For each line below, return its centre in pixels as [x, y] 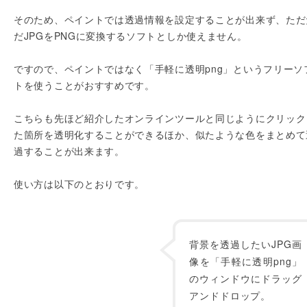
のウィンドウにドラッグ [246, 278]
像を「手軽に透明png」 [246, 261]
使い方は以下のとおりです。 [79, 184]
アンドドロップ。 [230, 295]
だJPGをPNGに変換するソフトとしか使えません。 [131, 36]
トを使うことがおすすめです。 [84, 85]
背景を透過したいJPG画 [246, 244]
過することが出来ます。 [69, 151]
